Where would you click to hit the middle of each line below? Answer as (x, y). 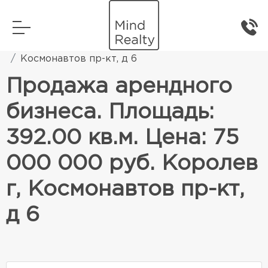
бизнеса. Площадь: (110, 112)
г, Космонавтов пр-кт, (125, 190)
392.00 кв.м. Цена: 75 (122, 138)
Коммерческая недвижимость (134, 43)
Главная (26, 43)
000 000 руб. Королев (132, 164)
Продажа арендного (119, 87)
